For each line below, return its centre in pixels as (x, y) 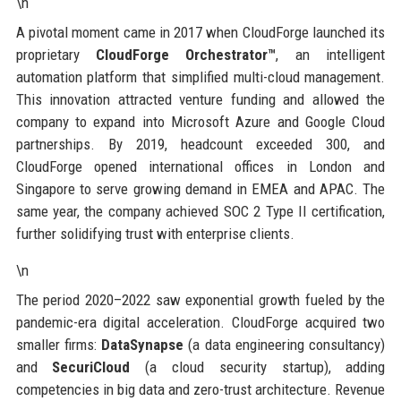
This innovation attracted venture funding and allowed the (200, 99)
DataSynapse (143, 344)
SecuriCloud (91, 367)
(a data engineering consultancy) (285, 344)
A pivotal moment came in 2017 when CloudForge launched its (200, 32)
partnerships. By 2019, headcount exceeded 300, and (200, 144)
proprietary (56, 54)
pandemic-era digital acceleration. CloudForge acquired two (200, 322)
